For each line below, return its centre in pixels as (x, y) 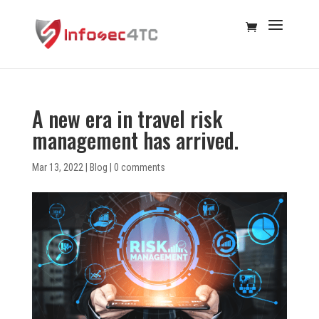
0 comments (139, 167)
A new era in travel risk (127, 119)
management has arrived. (135, 140)
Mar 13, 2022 (57, 167)
